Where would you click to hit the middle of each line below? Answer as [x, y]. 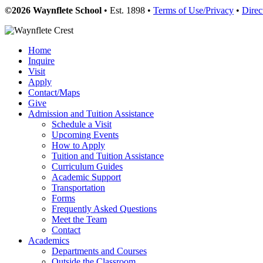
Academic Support [86, 177]
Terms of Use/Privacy [193, 10]
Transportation [78, 187]
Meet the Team [79, 219]
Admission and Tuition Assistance [91, 113]
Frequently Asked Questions [104, 208]
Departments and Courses [99, 251]
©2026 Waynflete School [53, 10]
